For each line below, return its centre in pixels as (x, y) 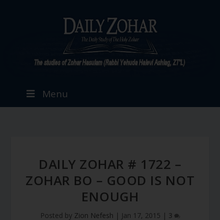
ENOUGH (110, 196)
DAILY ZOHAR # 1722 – (110, 164)
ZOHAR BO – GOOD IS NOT (110, 180)
